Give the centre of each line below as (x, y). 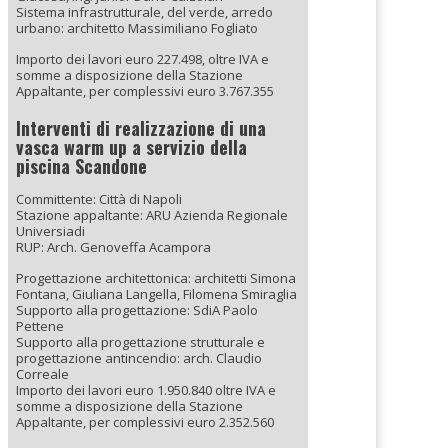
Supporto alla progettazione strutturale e (140, 341)
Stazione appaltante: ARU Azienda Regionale (152, 214)
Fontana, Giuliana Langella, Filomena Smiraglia (156, 293)
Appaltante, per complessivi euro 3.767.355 (145, 90)
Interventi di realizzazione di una (141, 127)
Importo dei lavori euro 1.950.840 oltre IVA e (146, 389)
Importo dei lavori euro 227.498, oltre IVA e (142, 58)
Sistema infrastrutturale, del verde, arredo (144, 11)
